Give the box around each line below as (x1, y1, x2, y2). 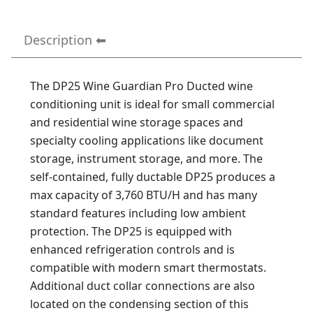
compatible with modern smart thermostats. (30, 260, 266, 276)
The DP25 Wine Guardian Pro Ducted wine (30, 78, 253, 94)
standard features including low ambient (30, 205, 246, 221)
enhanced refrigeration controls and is (30, 242, 235, 258)
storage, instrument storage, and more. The (30, 151, 263, 167)
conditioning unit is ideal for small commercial (30, 96, 275, 112)
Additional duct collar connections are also (30, 278, 255, 294)
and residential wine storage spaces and (30, 115, 243, 131)
